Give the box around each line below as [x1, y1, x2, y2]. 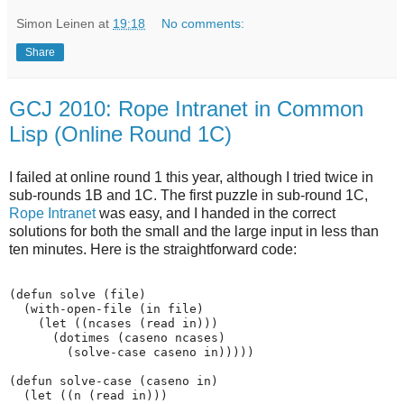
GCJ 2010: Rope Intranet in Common [9, 96, 363, 121]
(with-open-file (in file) [9, 302, 204, 317]
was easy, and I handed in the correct [96, 205, 335, 221]
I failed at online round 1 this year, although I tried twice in [9, 169, 373, 185]
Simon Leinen [16, 15, 95, 31]
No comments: [161, 15, 245, 31]
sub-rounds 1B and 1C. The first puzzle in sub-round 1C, [9, 187, 368, 203]
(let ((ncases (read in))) [9, 317, 218, 331]
